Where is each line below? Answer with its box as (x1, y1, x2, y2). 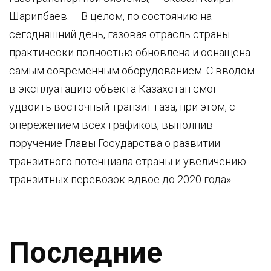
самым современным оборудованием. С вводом (9, 64, 255, 77)
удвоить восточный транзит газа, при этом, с (9, 100, 235, 113)
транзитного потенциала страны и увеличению (9, 154, 246, 168)
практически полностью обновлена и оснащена (9, 45, 250, 59)
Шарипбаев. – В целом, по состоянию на (9, 9, 212, 22)
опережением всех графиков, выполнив (9, 118, 213, 131)
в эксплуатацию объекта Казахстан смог (9, 82, 218, 95)
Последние (9, 235, 162, 270)
